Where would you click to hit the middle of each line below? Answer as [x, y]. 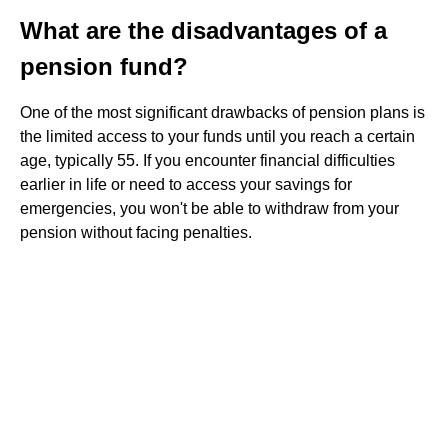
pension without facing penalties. [136, 232]
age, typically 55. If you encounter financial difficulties [207, 160]
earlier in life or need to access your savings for [186, 184]
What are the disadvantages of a [203, 30]
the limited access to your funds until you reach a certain [217, 136]
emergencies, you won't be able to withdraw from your [209, 208]
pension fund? [104, 66]
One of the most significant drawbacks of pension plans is [222, 112]
